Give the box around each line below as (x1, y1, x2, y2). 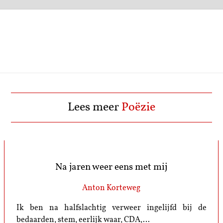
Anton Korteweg (82, 184, 141, 193)
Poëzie (121, 102, 155, 114)
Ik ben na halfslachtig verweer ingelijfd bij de (16, 204, 207, 213)
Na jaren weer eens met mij (55, 162, 168, 172)
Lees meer (68, 102, 121, 114)
